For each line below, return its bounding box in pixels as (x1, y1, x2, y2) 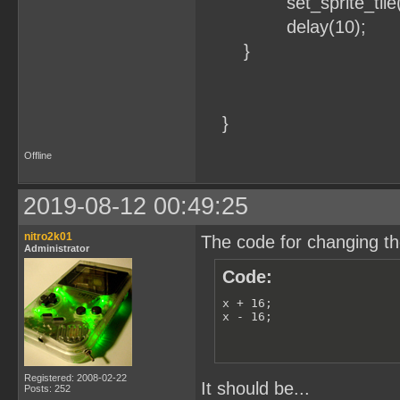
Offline (24, 150, 52, 161)
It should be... (201, 379, 310, 398)
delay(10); (201, 17, 366, 37)
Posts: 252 (24, 383, 71, 394)
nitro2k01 (24, 230, 72, 243)
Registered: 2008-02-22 (24, 372, 127, 383)
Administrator (24, 243, 89, 254)
